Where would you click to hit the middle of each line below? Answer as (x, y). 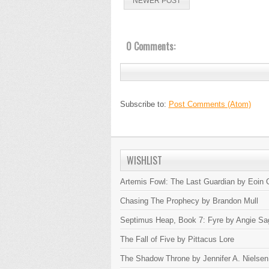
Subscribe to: (144, 104)
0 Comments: (150, 47)
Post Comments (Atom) (210, 104)
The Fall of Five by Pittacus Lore (177, 240)
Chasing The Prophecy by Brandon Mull (189, 201)
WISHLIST (144, 161)
